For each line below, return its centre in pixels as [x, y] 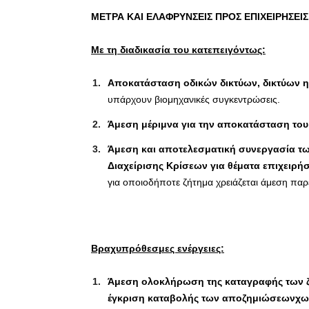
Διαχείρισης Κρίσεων [159, 165]
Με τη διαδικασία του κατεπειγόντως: [178, 49]
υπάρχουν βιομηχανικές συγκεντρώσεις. [194, 99]
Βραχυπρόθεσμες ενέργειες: [158, 248]
